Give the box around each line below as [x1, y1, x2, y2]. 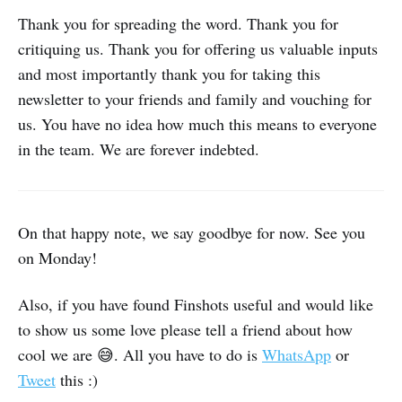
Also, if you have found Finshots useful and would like [18, 293, 373, 315]
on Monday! [18, 246, 97, 268]
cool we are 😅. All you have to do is [18, 343, 262, 365]
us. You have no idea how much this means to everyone [18, 112, 377, 135]
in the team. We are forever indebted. [18, 137, 259, 160]
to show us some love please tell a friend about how [18, 318, 353, 340]
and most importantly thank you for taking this [18, 62, 320, 84]
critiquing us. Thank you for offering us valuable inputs [18, 37, 378, 59]
